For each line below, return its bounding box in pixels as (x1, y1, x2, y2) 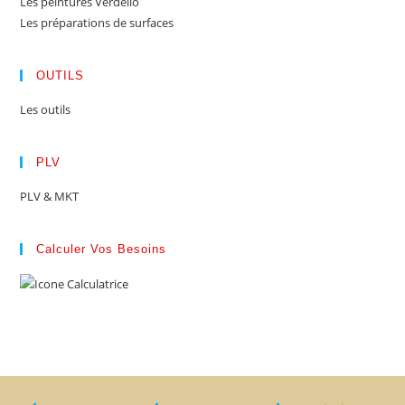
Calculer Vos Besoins (36, 241, 167, 256)
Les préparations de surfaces (20, 14, 174, 31)
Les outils (20, 100, 71, 118)
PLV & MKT (20, 187, 80, 204)
